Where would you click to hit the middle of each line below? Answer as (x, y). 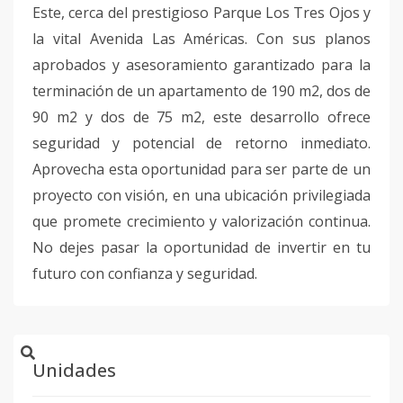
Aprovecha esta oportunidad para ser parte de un (201, 169)
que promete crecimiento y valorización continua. (201, 221)
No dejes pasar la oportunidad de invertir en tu (201, 247)
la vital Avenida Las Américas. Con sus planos (201, 39)
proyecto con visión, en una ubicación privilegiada (201, 195)
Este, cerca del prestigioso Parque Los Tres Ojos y (201, 13)
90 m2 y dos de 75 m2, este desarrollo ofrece (201, 117)
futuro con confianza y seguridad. (147, 273)
